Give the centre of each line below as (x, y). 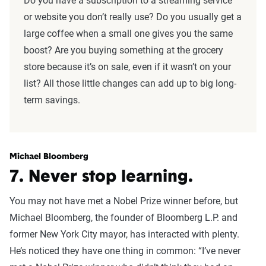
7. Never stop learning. (101, 178)
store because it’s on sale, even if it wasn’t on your (127, 67)
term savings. (52, 100)
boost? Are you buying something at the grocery (123, 50)
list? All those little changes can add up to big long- (130, 84)
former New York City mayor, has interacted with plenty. (124, 235)
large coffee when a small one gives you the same (128, 34)
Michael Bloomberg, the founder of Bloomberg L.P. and (123, 218)
